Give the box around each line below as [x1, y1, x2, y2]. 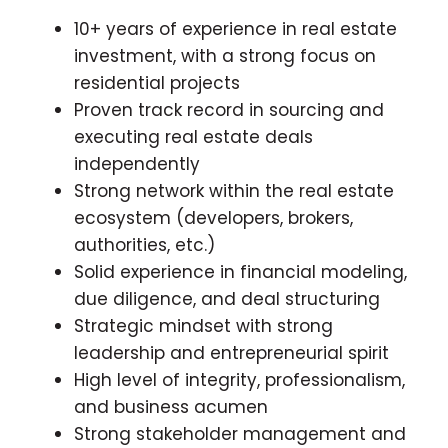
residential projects [74, 70, 240, 95]
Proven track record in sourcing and [74, 97, 384, 122]
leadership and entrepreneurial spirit [74, 340, 389, 365]
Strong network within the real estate [74, 178, 394, 203]
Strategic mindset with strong [74, 313, 333, 338]
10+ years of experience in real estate [74, 16, 397, 41]
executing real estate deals [74, 124, 313, 149]
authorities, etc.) [74, 232, 215, 257]
